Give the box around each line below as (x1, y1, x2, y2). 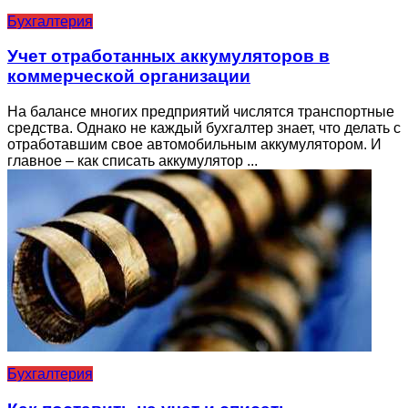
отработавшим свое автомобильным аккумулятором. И (7, 137, 382, 153)
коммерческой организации (7, 66, 250, 87)
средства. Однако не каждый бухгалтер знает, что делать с (7, 120, 401, 137)
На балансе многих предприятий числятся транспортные (7, 104, 394, 120)
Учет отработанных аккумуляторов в (7, 46, 330, 66)
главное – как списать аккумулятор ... (7, 153, 258, 169)
